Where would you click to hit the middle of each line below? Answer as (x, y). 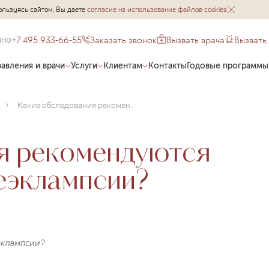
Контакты (168, 65)
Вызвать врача (196, 40)
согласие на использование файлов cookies (157, 9)
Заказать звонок (124, 40)
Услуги (84, 65)
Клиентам (123, 65)
